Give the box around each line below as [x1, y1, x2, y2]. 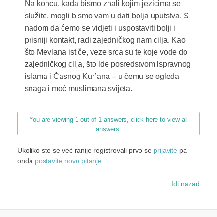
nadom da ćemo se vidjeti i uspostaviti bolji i [24, 24, 175, 32]
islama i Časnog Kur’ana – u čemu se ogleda [24, 72, 179, 81]
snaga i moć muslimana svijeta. [24, 84, 132, 93]
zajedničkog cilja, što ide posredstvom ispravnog [24, 60, 191, 69]
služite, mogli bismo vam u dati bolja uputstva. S [24, 12, 189, 20]
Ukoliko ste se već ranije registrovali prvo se [17, 146, 154, 155]
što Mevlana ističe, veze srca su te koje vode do [24, 48, 187, 57]
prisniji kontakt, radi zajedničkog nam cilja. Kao [24, 36, 186, 45]
